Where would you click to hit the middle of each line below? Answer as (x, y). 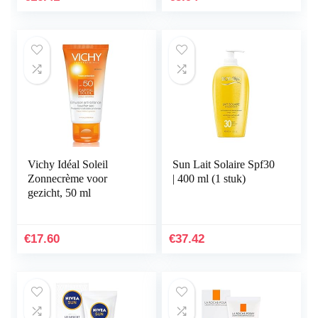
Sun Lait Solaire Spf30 (224, 165)
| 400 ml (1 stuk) (209, 179)
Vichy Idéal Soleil (68, 165)
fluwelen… (198, 8)
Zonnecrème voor (68, 179)
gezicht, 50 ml (60, 193)
